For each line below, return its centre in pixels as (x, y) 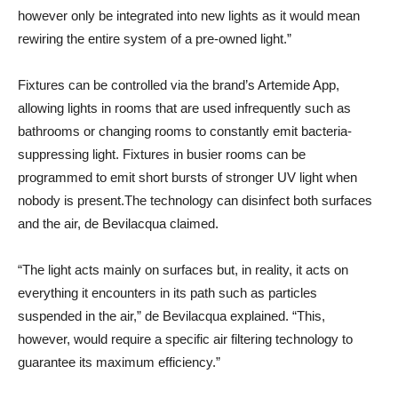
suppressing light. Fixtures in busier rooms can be (162, 154)
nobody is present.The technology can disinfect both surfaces (195, 200)
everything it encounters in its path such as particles (167, 292)
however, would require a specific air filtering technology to (185, 338)
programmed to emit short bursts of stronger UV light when (187, 177)
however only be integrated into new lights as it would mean (189, 15)
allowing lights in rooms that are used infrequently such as (184, 107)
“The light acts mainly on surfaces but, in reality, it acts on (183, 269)
